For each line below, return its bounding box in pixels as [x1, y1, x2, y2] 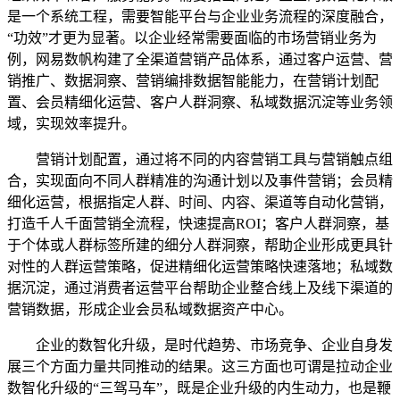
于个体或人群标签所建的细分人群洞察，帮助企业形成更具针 [7, 237, 393, 254]
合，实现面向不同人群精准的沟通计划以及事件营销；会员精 [7, 173, 393, 189]
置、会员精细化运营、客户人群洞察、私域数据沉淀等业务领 [7, 95, 393, 111]
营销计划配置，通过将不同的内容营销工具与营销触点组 [7, 152, 393, 168]
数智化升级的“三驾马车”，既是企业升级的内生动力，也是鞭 [7, 380, 391, 396]
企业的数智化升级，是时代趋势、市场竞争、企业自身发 [7, 337, 393, 354]
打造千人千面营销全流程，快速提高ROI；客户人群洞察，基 [7, 216, 389, 232]
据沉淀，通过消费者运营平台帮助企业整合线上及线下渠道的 [7, 280, 393, 296]
